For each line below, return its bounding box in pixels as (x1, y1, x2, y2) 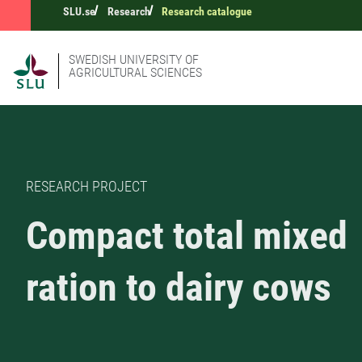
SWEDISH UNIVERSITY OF (69, 52, 199, 67)
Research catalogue (162, 5, 253, 18)
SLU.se (63, 5, 95, 18)
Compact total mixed (26, 213, 347, 259)
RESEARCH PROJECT (26, 178, 147, 196)
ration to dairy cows (26, 264, 331, 311)
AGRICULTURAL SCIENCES (69, 65, 202, 80)
